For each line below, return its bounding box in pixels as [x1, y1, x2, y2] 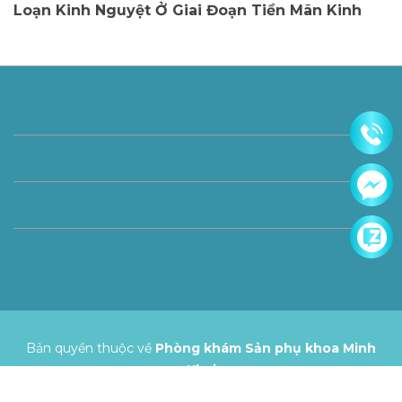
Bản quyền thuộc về [26, 340, 155, 357]
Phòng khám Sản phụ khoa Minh [155, 340, 376, 357]
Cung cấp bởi [140, 383, 223, 400]
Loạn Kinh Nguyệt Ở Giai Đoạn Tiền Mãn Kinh [13, 2, 362, 20]
